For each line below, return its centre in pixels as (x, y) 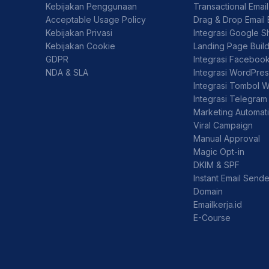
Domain (208, 191)
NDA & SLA (67, 72)
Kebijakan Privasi (79, 32)
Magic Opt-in (219, 151)
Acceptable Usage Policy (96, 19)
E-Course (212, 217)
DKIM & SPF (217, 165)
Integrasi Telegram (231, 98)
